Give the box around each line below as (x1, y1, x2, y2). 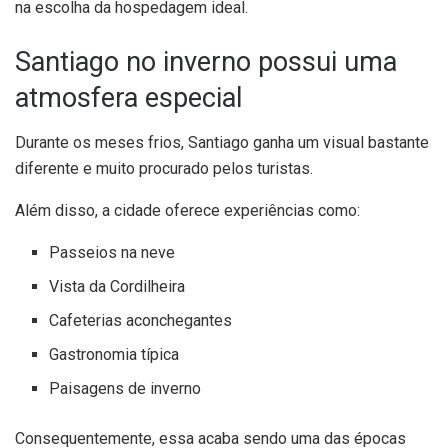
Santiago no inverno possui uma (15, 46, 397, 79)
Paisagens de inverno (49, 378, 202, 398)
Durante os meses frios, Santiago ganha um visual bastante (15, 132, 429, 152)
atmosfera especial (15, 82, 243, 115)
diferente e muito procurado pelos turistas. (15, 158, 313, 178)
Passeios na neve (49, 242, 176, 262)
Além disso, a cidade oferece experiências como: (15, 200, 360, 220)
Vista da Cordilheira (49, 276, 186, 296)
